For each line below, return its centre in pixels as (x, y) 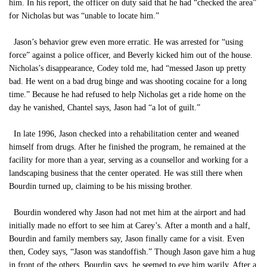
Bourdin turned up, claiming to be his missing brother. (101, 186)
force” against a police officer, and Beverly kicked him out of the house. (131, 55)
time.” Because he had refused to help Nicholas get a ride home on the (127, 94)
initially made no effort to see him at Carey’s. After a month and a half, (130, 226)
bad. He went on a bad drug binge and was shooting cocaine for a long (128, 81)
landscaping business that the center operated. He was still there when (126, 173)
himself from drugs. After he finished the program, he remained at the (127, 147)
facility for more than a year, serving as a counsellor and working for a (128, 160)
